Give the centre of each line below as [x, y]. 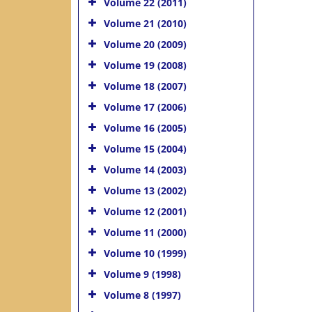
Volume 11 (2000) [145, 232]
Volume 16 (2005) [145, 127]
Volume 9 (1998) [142, 274]
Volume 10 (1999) [145, 253]
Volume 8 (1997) [142, 295]
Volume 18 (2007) [145, 86]
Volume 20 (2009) [145, 44]
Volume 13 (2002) [145, 190]
